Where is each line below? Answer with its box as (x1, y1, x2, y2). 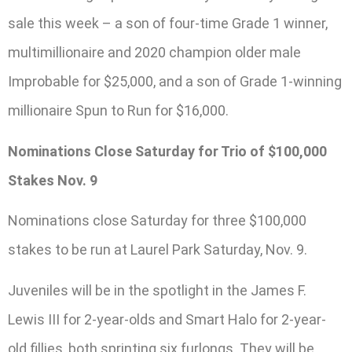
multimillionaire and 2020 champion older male (8, 44, 301, 61)
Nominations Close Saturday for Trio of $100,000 (8, 142, 327, 159)
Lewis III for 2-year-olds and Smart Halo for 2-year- (8, 310, 326, 328)
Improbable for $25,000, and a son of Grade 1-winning (8, 73, 342, 90)
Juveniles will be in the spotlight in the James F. (8, 281, 306, 299)
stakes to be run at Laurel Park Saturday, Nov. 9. (8, 241, 307, 258)
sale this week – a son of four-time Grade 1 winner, (8, 15, 328, 32)
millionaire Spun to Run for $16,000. (8, 102, 229, 119)
